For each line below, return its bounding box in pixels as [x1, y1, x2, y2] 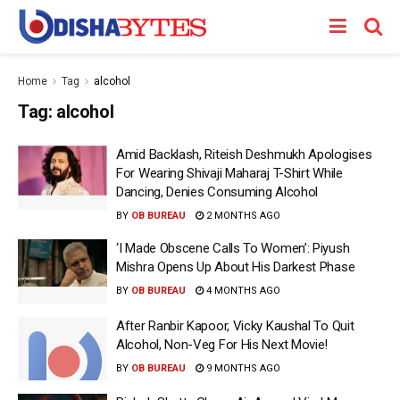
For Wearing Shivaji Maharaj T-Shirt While [116, 165, 343, 181]
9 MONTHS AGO [204, 362, 280, 374]
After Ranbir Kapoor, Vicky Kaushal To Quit [116, 317, 354, 334]
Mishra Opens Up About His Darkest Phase [116, 259, 355, 275]
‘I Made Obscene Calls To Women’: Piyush [116, 240, 350, 256]
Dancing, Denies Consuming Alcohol [116, 184, 319, 200]
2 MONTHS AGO [204, 210, 280, 221]
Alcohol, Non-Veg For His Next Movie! [116, 336, 329, 353]
